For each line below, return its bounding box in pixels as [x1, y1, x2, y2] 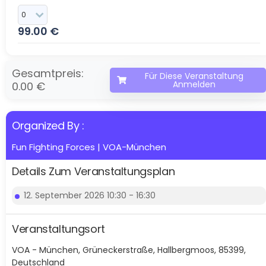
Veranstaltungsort [12, 221, 105, 236]
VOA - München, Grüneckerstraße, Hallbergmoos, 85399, [12, 243, 246, 256]
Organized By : [12, 118, 90, 133]
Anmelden [173, 78, 216, 90]
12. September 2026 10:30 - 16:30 [24, 189, 156, 201]
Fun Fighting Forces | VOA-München [12, 140, 166, 153]
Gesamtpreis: [12, 65, 84, 81]
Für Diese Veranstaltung [145, 69, 244, 82]
